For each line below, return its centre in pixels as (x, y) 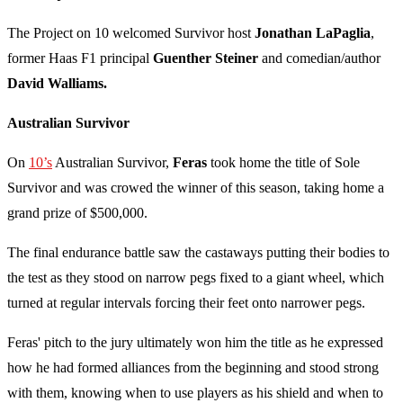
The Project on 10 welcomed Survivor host (131, 33)
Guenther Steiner (206, 58)
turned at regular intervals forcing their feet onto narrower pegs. (188, 303)
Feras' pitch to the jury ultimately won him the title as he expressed (195, 343)
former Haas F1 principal (80, 58)
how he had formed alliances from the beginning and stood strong (193, 368)
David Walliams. (59, 84)
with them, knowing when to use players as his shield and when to (195, 393)
